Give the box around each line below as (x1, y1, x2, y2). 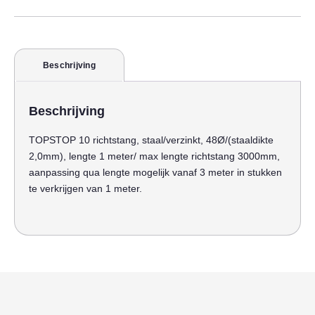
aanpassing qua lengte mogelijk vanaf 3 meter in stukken (29, 166, 282, 178)
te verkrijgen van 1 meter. (29, 182, 142, 194)
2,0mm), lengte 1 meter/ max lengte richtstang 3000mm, (29, 150, 280, 162)
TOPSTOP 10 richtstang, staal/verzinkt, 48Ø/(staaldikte (29, 134, 274, 146)
